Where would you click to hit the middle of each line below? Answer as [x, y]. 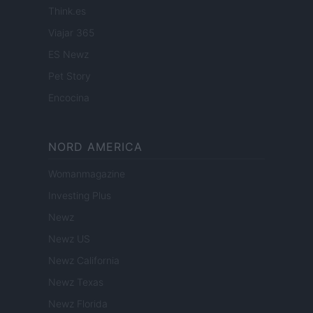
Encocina [69, 97]
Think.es [67, 10]
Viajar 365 [71, 32]
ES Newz [68, 54]
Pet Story [70, 75]
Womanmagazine [87, 173]
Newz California [84, 260]
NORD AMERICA [95, 146]
